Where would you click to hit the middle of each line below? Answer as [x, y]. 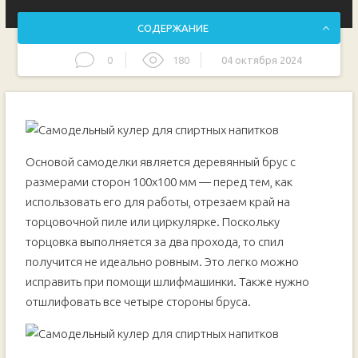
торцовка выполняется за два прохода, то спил [154, 242]
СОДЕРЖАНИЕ [173, 28]
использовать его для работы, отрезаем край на [157, 202]
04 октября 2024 [262, 60]
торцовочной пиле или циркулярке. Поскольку [152, 222]
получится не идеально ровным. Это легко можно [162, 262]
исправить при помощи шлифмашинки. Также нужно [167, 282]
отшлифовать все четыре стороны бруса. [138, 302]
